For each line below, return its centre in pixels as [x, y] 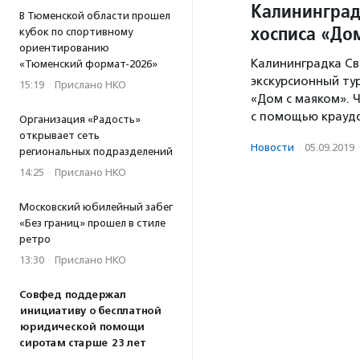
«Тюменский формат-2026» [88, 64]
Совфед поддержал [73, 295]
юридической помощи [82, 327]
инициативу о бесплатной [90, 311]
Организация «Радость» [80, 119]
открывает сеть [59, 135]
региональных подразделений [96, 151]
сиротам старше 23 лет [82, 343]
